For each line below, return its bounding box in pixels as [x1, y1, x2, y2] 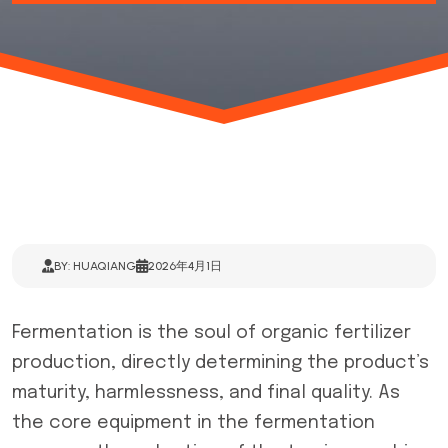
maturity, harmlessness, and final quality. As [12, 384, 400, 402]
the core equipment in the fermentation [12, 414, 375, 432]
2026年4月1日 [148, 259, 222, 273]
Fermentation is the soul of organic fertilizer [12, 324, 411, 342]
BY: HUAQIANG [54, 259, 136, 273]
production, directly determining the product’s [12, 354, 429, 372]
